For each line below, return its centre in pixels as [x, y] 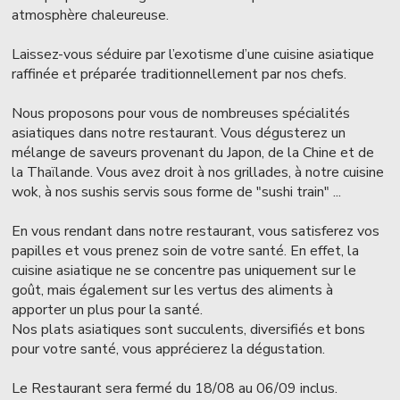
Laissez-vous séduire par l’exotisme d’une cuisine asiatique [193, 54]
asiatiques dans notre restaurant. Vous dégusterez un [179, 133]
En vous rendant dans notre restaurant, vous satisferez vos [196, 231]
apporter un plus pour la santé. [108, 309]
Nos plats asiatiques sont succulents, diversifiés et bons [189, 329]
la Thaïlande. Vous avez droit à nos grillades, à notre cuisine [198, 172]
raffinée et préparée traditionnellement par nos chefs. [179, 74]
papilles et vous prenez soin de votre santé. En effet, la [186, 250]
